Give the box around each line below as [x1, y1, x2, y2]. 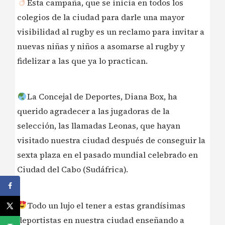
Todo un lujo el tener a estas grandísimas [27, 199, 185, 211]
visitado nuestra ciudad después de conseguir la [17, 135, 205, 146]
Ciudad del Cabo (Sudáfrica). [17, 164, 128, 175]
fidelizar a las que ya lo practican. [17, 55, 148, 66]
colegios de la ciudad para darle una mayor [17, 11, 184, 23]
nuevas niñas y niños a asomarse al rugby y [17, 40, 185, 52]
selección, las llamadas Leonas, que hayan [17, 120, 180, 132]
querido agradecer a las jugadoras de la [17, 105, 170, 117]
